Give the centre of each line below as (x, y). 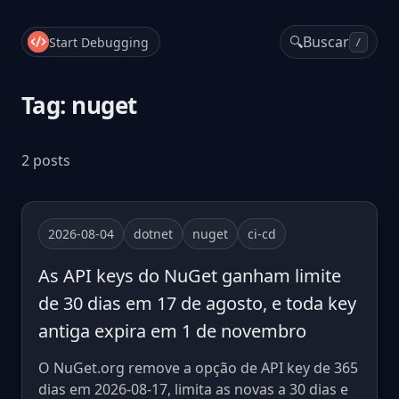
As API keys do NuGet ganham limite (190, 276)
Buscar (326, 42)
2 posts (46, 160)
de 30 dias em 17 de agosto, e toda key (197, 303)
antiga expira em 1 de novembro (172, 331)
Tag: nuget (79, 105)
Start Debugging (99, 42)
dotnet (153, 234)
